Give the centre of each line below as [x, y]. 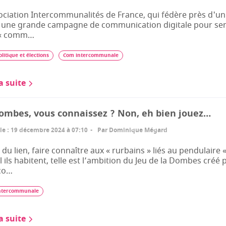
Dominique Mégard [138, 130]
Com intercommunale [91, 55]
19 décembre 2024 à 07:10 [49, 130]
